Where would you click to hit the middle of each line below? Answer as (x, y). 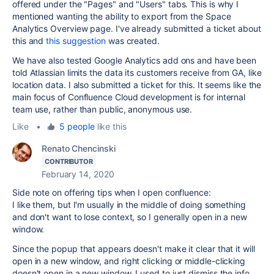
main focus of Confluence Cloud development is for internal (129, 97)
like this (110, 126)
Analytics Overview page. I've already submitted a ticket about (137, 28)
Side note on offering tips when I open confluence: (112, 192)
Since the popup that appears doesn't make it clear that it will (134, 248)
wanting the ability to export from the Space (144, 16)
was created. (133, 40)
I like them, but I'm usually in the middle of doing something (129, 204)
